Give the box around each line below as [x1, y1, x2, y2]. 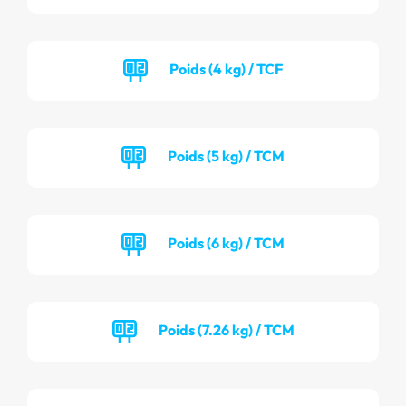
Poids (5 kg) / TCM [168, 146, 285, 165]
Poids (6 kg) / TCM [168, 233, 285, 252]
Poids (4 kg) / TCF [169, 59, 283, 78]
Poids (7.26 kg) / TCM [158, 320, 295, 339]
